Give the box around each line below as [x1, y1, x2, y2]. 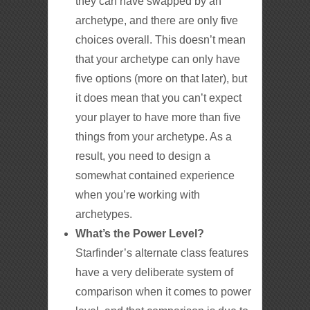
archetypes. [75, 208, 133, 220]
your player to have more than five [75, 111, 241, 123]
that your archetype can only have [75, 53, 241, 65]
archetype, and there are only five [75, 14, 239, 26]
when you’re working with [75, 188, 201, 201]
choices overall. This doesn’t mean [75, 33, 246, 46]
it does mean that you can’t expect [75, 91, 242, 104]
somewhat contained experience [75, 169, 235, 181]
